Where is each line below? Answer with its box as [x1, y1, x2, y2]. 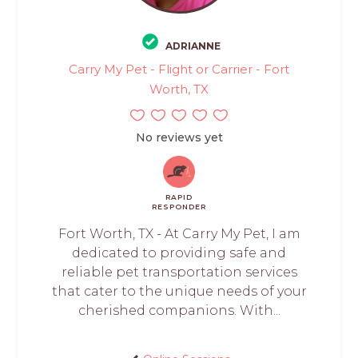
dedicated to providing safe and [72, 245, 286, 261]
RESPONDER [152, 202, 206, 212]
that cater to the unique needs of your [51, 284, 307, 300]
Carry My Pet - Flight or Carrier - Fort [69, 62, 289, 78]
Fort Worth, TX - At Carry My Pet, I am [58, 226, 300, 242]
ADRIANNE [165, 40, 221, 53]
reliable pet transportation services [61, 265, 297, 280]
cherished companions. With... [78, 303, 280, 319]
